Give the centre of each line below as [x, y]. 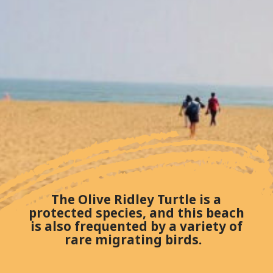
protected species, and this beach [136, 212]
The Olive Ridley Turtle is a [136, 199]
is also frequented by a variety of [136, 226]
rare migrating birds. [136, 239]
